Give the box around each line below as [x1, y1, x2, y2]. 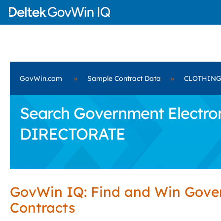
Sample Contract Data [87, 74, 161, 83]
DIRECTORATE [20, 124, 125, 144]
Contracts [10, 199, 75, 216]
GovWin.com [20, 74, 62, 83]
